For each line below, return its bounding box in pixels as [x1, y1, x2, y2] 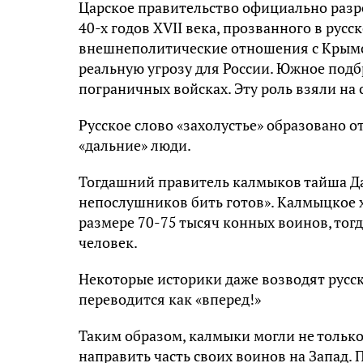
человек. [79, 232, 138, 252]
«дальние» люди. [79, 135, 191, 155]
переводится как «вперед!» [79, 288, 261, 309]
